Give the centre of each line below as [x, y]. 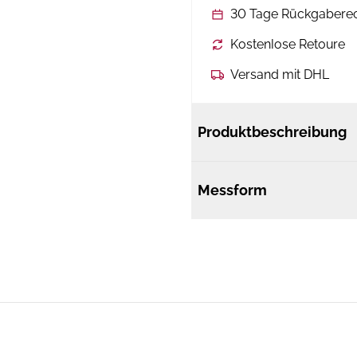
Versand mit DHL [280, 75]
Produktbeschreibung [272, 132]
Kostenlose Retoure [288, 44]
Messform [232, 190]
